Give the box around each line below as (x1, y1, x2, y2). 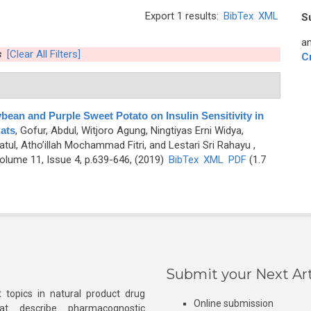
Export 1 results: (145, 10, 221, 22)
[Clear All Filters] (6, 48, 81, 60)
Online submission (194, 298, 274, 309)
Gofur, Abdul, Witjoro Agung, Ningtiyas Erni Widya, (19, 124, 244, 137)
